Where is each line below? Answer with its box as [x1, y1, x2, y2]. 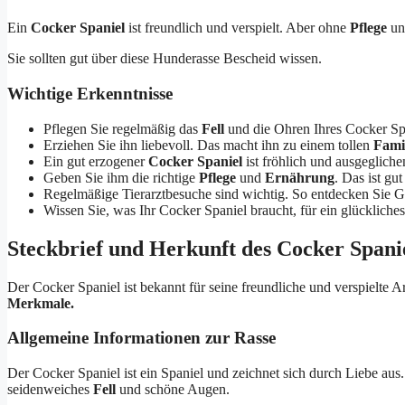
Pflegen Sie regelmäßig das [43, 120, 202, 137]
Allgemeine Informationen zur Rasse [7, 328, 276, 348]
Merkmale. [7, 295, 74, 311]
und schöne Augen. [116, 381, 230, 398]
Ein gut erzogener [43, 153, 148, 169]
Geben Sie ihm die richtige [43, 169, 199, 185]
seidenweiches [7, 381, 93, 398]
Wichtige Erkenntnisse [7, 84, 173, 104]
